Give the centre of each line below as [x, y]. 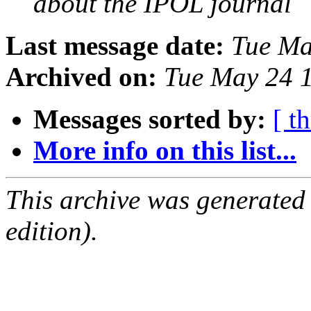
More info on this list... [165, 151]
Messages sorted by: [150, 119]
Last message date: [115, 46]
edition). [52, 231]
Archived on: [81, 77]
